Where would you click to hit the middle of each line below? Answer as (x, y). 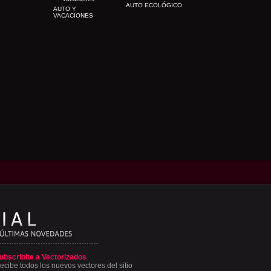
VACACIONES (73, 15)
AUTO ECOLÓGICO (154, 5)
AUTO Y (65, 9)
